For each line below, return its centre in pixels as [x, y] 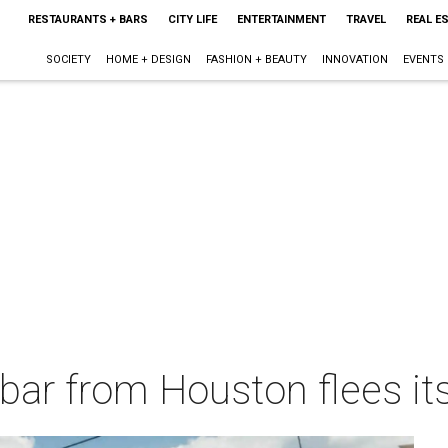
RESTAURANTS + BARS [87, 19]
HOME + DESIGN [148, 59]
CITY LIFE [192, 19]
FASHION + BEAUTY [256, 59]
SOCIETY [68, 59]
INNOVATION [354, 59]
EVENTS [423, 59]
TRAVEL [365, 19]
